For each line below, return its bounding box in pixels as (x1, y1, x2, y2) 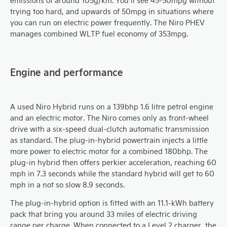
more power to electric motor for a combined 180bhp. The (10, 146, 208, 156)
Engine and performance (10, 65, 123, 78)
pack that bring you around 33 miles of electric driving (10, 209, 197, 219)
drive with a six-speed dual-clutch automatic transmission (10, 124, 209, 134)
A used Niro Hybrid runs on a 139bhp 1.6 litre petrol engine (10, 102, 213, 111)
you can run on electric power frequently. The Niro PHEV (10, 18, 205, 27)
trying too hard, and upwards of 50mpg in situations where (10, 7, 214, 16)
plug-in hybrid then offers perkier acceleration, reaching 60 (10, 158, 216, 167)
